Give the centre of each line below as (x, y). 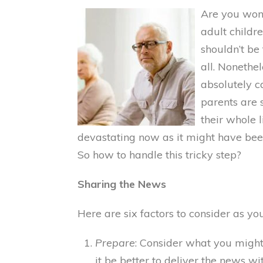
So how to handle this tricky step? (159, 155)
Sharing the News (122, 184)
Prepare (115, 243)
